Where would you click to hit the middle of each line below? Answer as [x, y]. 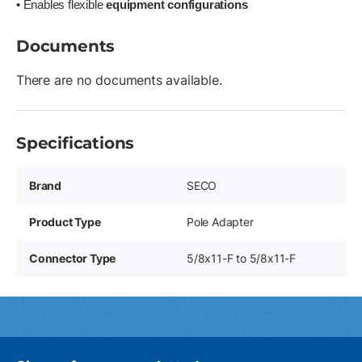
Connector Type [73, 258]
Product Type [65, 221]
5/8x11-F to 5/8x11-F [241, 258]
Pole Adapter [220, 221]
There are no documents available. [119, 80]
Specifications [76, 143]
